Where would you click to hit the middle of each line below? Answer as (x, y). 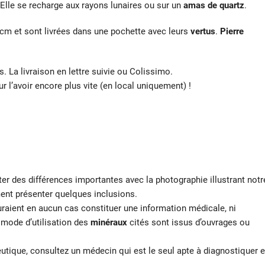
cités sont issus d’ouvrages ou (188, 223)
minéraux (109, 223)
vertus (203, 32)
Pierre (232, 32)
